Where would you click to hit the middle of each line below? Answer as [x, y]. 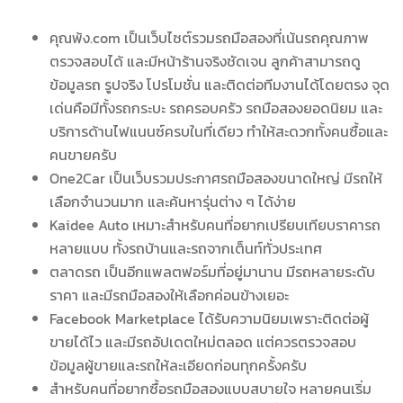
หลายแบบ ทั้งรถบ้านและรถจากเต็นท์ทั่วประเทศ [186, 248]
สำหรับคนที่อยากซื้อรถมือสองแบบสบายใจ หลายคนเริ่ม [210, 388]
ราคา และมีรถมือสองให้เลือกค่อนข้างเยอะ [169, 295]
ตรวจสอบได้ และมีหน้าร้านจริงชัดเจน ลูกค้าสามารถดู [205, 61]
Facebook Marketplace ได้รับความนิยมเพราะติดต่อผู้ [209, 318]
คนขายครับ [83, 154]
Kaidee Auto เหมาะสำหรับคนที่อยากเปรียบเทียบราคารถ [215, 224]
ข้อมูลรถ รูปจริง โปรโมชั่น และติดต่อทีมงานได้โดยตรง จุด [219, 84]
